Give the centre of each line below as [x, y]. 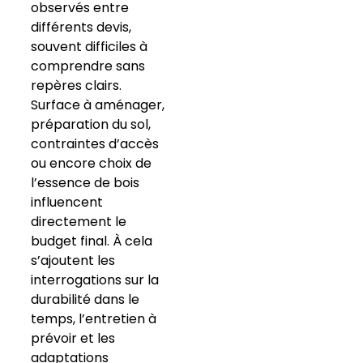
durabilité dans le [85, 300]
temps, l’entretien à [93, 319]
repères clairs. [76, 86]
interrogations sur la [94, 280]
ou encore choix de [91, 164]
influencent [66, 203]
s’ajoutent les [73, 261]
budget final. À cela [91, 241]
